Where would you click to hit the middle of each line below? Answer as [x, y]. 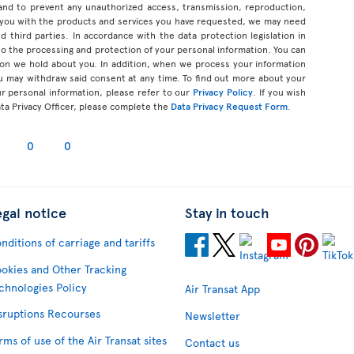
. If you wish [279, 91]
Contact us [212, 342]
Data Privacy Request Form [229, 105]
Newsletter [213, 315]
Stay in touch [227, 212]
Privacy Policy [223, 91]
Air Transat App [222, 288]
